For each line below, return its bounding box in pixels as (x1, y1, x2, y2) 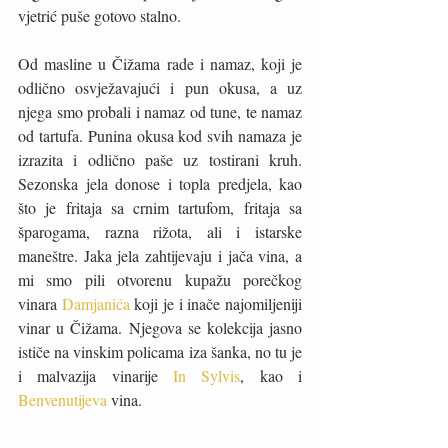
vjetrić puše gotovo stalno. (18, 5, 185, 26)
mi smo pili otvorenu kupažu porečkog (18, 269, 302, 290)
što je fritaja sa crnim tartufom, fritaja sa (18, 197, 302, 218)
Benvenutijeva (18, 389, 111, 410)
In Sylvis (173, 365, 241, 386)
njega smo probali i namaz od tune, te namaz (18, 101, 302, 122)
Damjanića (61, 293, 135, 314)
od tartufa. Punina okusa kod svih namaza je (18, 125, 302, 146)
